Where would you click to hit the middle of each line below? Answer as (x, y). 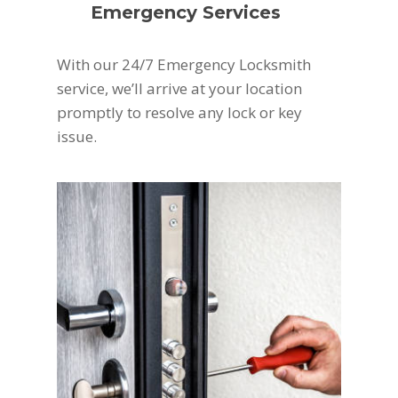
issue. (77, 136)
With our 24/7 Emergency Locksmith (184, 64)
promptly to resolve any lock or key (180, 112)
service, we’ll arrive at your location (180, 88)
